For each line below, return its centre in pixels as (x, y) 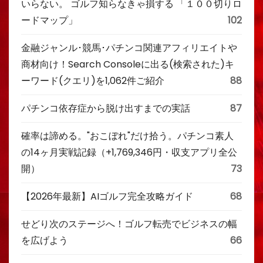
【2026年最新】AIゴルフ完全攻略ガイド (107, 196)
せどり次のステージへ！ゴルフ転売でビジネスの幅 (129, 224)
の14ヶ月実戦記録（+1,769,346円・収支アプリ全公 (129, 152)
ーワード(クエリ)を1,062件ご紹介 (93, 81)
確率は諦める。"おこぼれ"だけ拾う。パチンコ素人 (127, 136)
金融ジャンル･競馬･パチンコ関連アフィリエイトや (129, 48)
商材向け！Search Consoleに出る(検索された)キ (128, 64)
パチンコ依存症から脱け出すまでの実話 (106, 108)
